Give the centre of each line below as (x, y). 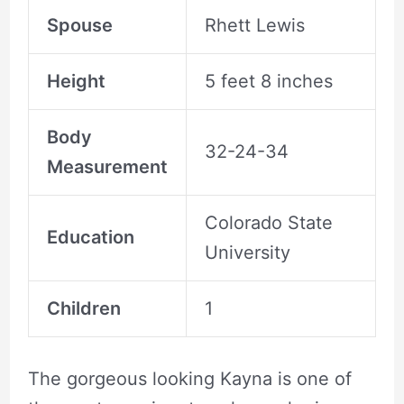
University (247, 252)
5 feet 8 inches (268, 81)
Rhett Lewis (254, 25)
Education (90, 237)
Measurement (107, 166)
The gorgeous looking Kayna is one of (189, 378)
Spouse (79, 25)
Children (83, 308)
